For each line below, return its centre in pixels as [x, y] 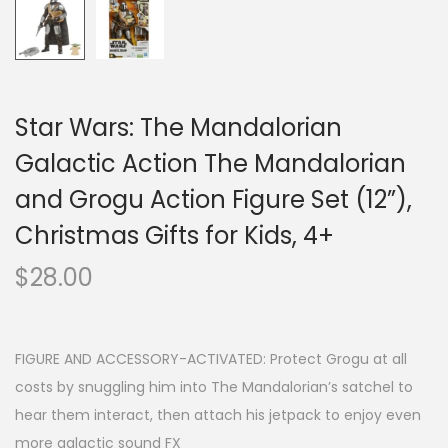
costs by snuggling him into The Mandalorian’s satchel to [214, 387]
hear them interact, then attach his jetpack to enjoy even [218, 415]
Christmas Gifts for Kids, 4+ [174, 235]
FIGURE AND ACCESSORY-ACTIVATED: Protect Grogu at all [211, 359]
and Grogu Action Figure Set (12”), [213, 199]
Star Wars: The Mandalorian [178, 127]
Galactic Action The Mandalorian [210, 163]
